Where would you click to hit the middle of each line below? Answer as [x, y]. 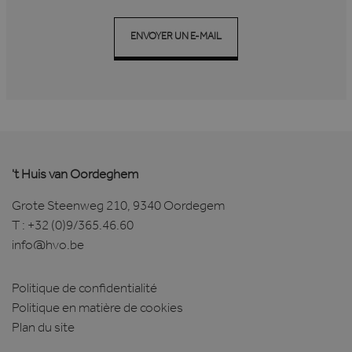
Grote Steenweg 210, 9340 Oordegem [118, 208]
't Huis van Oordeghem [75, 177]
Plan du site [43, 330]
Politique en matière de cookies [97, 310]
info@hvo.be [48, 247]
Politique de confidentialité [84, 291]
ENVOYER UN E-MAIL [176, 38]
